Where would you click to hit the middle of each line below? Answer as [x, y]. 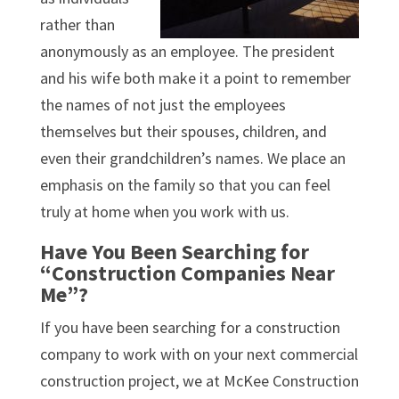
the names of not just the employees [163, 105]
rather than [77, 24]
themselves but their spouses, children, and [183, 131]
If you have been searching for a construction [190, 327]
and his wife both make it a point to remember [195, 78]
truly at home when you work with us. [164, 212]
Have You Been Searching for [174, 252]
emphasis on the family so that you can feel [185, 185]
